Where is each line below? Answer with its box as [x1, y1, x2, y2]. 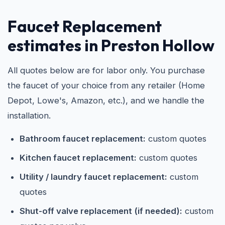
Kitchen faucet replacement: [20, 153, 137, 163]
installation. [8, 110, 51, 121]
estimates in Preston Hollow [8, 35, 214, 55]
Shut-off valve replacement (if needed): [20, 206, 182, 216]
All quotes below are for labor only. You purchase [8, 65, 205, 75]
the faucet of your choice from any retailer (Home [8, 80, 205, 90]
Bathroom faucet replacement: [20, 134, 146, 144]
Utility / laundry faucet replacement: [20, 172, 167, 182]
